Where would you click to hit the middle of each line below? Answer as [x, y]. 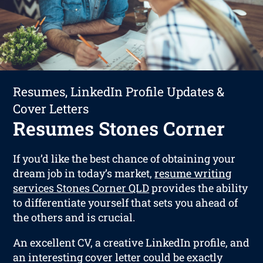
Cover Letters [51, 108]
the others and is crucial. [74, 217]
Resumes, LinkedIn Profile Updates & [119, 91]
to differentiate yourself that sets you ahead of [126, 202]
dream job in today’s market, [84, 173]
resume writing [193, 173]
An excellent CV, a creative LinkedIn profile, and [131, 242]
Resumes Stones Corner [119, 128]
